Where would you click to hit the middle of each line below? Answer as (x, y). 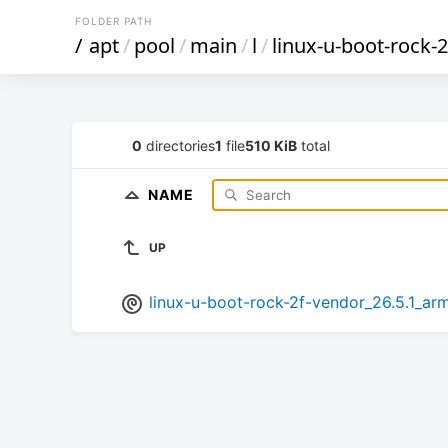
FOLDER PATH (113, 21)
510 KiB (271, 145)
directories (178, 145)
